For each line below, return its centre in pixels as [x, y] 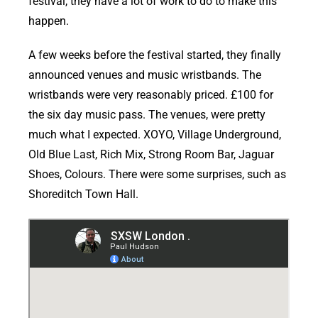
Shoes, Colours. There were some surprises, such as [157, 174]
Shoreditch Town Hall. [83, 194]
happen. [49, 21]
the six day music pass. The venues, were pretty [147, 114]
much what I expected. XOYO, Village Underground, [155, 134]
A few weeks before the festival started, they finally [155, 55]
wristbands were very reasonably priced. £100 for [151, 94]
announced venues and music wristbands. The [145, 75]
